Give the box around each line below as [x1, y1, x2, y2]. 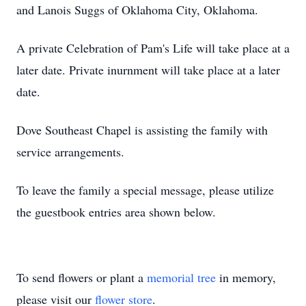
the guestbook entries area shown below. [16, 204, 216, 220]
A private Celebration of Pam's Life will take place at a [16, 40, 290, 56]
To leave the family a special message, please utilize [16, 182, 274, 198]
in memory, [216, 269, 276, 286]
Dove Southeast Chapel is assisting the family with [16, 122, 268, 138]
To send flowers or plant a [16, 269, 147, 286]
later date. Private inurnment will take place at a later [16, 61, 280, 78]
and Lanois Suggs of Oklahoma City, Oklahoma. [16, 1, 258, 18]
